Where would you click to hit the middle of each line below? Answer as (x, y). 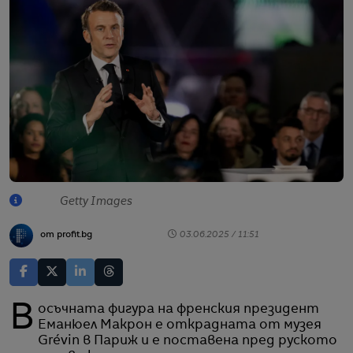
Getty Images (96, 201)
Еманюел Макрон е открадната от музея (180, 325)
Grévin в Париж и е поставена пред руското (188, 341)
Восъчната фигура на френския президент (22, 320)
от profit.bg (66, 236)
